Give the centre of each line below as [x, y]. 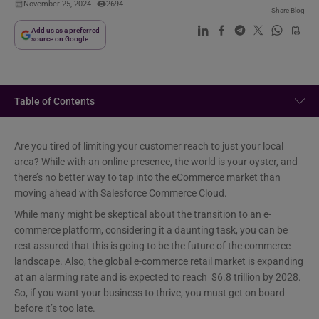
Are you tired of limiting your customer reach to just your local [149, 146]
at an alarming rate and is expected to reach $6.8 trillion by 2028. [158, 277]
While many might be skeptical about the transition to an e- [143, 214]
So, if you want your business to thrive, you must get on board [150, 293]
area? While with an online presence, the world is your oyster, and [156, 162]
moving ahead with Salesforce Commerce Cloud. [121, 193]
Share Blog [288, 10]
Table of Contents [54, 101]
